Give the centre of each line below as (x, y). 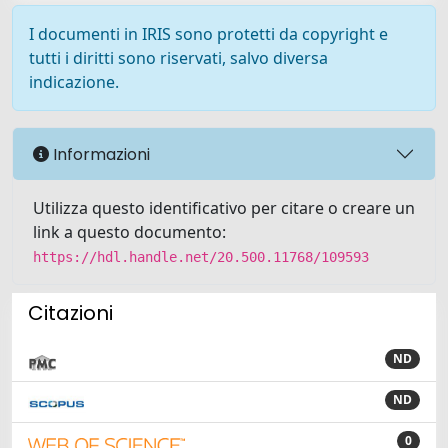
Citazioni (70, 313)
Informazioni (99, 154)
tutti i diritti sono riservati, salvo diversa (178, 58)
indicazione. (74, 82)
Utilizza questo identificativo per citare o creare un (224, 208)
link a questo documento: (129, 232)
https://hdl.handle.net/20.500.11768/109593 (201, 257)
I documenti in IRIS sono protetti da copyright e (208, 34)
